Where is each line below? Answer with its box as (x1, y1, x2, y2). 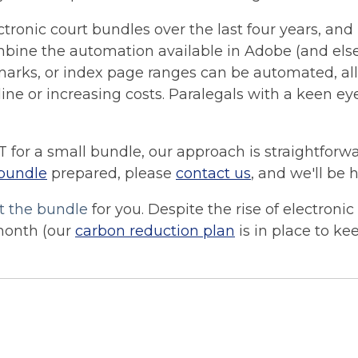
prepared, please (51, 164, 172, 182)
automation (70, 42, 154, 60)
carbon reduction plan (75, 221, 235, 240)
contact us (176, 164, 251, 182)
